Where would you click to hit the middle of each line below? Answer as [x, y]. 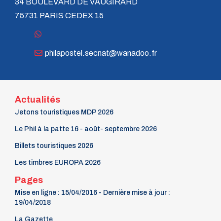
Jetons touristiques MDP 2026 [64, 112]
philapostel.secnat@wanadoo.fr [101, 53]
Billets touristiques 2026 [54, 146]
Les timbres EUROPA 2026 [58, 163]
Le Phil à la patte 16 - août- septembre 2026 [86, 129]
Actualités [37, 100]
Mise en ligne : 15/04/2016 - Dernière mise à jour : [92, 193]
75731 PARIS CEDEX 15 [59, 16]
